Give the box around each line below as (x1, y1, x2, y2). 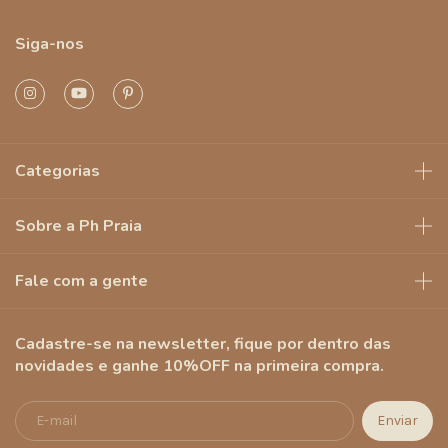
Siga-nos (15, 32, 84, 55)
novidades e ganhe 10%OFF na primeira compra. (15, 354, 384, 377)
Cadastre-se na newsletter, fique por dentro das (15, 332, 391, 355)
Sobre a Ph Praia (15, 214, 142, 237)
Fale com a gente (15, 269, 148, 292)
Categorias (15, 159, 100, 182)
